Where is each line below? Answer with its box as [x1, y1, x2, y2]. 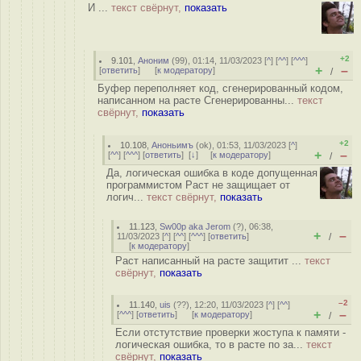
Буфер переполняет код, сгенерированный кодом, [98, 82, 343, 94]
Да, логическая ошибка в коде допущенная [106, 167, 317, 179]
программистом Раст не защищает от [106, 179, 290, 191]
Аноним [138, 56, 170, 65]
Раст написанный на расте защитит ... [115, 255, 305, 267]
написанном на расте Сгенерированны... [98, 94, 297, 106]
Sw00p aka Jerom [160, 222, 231, 231]
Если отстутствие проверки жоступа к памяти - [115, 326, 346, 338]
